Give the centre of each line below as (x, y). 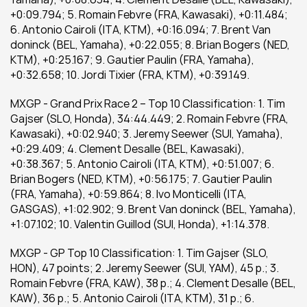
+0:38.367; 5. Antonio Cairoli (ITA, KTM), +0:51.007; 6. (142, 164)
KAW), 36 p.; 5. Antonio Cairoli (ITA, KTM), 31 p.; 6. (132, 298)
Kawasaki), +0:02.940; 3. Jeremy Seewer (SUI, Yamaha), (147, 134)
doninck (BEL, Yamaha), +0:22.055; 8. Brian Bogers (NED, (150, 45)
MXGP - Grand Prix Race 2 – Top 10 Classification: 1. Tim (148, 103)
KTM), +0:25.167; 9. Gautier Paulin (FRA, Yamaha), (132, 60)
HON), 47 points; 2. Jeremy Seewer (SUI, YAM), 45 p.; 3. (145, 268)
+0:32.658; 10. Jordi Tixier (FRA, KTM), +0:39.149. (130, 75)
